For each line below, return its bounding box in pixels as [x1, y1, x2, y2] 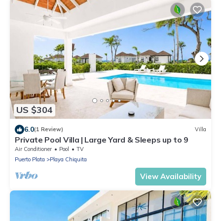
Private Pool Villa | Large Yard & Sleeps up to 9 [15, 134, 188, 145]
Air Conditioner [15, 145, 52, 152]
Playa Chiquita [50, 155, 87, 163]
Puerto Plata [15, 155, 45, 163]
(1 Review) [34, 126, 63, 133]
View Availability [140, 171, 201, 181]
